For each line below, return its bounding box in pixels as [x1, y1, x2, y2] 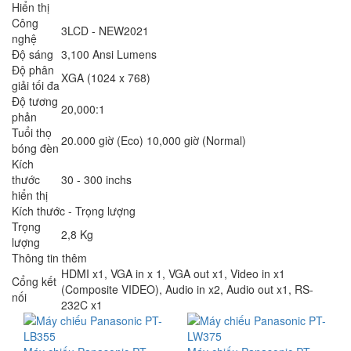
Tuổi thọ [12, 124, 52, 140]
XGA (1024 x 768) [61, 69, 150, 85]
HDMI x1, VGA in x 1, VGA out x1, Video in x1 [61, 265, 285, 281]
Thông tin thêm [12, 249, 87, 266]
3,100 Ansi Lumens [61, 45, 157, 62]
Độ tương [12, 92, 58, 109]
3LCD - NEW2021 [61, 22, 149, 38]
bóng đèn [12, 139, 59, 156]
